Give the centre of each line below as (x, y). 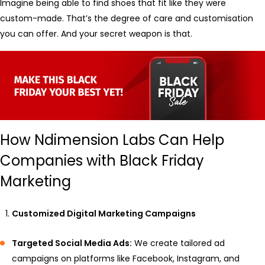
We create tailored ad (178, 243)
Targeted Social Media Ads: (72, 243)
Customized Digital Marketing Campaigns (104, 214)
